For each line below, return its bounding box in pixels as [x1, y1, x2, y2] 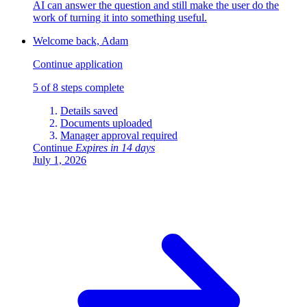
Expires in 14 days [75, 142, 155, 154]
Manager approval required [60, 130, 177, 142]
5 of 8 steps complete [33, 82, 124, 94]
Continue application [33, 58, 123, 71]
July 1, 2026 [33, 154, 86, 167]
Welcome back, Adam [33, 35, 128, 47]
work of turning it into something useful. [33, 12, 207, 24]
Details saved [60, 105, 118, 117]
